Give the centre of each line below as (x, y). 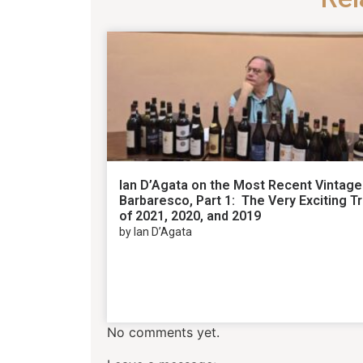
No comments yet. (163, 333)
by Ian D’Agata (156, 232)
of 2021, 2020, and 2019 (190, 216)
